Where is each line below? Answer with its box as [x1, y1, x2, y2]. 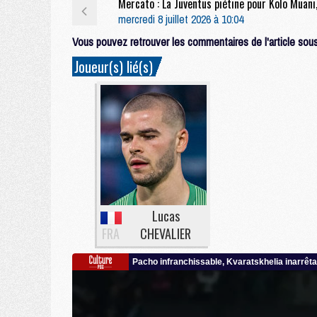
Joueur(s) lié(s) [74, 56, 153, 77]
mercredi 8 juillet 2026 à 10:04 [117, 11, 243, 27]
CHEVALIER [140, 224, 192, 243]
